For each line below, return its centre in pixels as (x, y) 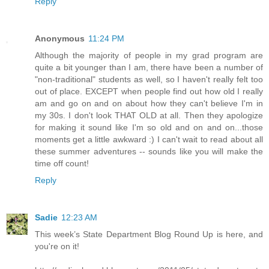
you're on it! (57, 246)
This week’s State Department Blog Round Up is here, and (149, 234)
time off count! (62, 164)
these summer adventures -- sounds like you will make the (149, 152)
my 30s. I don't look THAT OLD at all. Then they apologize (149, 116)
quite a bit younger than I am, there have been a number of (149, 68)
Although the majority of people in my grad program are (149, 56)
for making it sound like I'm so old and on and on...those (149, 128)
